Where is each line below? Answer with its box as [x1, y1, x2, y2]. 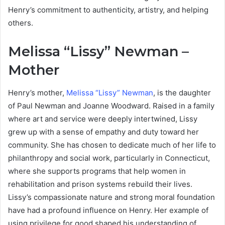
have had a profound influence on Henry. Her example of [8, 205, 208, 215]
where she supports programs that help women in [8, 166, 186, 176]
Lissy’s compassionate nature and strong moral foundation [8, 192, 215, 202]
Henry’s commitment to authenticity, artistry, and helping [8, 5, 208, 15]
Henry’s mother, [8, 87, 66, 97]
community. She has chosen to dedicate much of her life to [8, 140, 216, 150]
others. [8, 18, 33, 28]
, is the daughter [153, 87, 211, 97]
